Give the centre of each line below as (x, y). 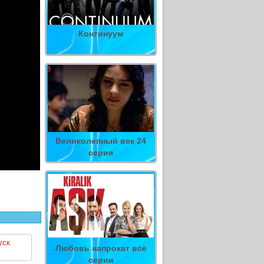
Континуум (101, 34)
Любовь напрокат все (101, 248)
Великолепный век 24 (101, 141)
